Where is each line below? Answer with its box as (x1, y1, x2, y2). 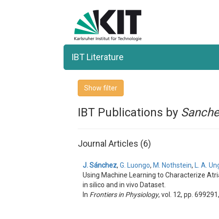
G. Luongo (120, 161, 151, 169)
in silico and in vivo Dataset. (83, 181, 166, 189)
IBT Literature (71, 52, 124, 62)
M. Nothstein (153, 161, 192, 169)
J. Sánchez (83, 161, 117, 169)
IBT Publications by (78, 106, 181, 119)
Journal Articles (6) (78, 138, 152, 149)
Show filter (84, 84, 118, 92)
